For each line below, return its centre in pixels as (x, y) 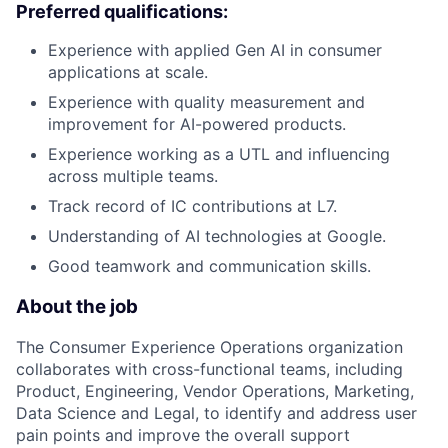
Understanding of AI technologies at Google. (217, 235)
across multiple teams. (133, 175)
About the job (77, 306)
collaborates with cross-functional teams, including (209, 369)
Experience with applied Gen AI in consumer (215, 49)
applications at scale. (128, 71)
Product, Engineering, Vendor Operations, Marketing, (215, 391)
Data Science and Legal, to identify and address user (216, 413)
